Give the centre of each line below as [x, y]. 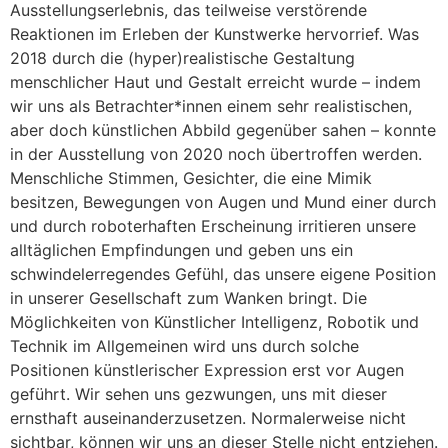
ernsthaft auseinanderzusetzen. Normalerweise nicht [208, 417]
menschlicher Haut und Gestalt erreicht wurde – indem [215, 81]
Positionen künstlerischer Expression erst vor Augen [207, 369]
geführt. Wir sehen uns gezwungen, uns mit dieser [198, 393]
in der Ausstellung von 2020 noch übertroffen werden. [216, 153]
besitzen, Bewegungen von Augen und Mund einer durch [223, 201]
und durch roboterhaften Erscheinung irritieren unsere [213, 225]
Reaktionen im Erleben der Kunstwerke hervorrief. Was [214, 33]
